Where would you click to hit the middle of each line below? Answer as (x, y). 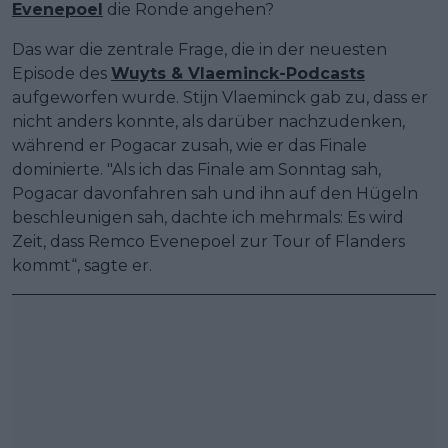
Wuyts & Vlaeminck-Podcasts (238, 73)
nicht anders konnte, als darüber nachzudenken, (208, 121)
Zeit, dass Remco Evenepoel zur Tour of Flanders (208, 241)
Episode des (61, 73)
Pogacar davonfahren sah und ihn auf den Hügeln (215, 193)
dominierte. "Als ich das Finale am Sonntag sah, (196, 169)
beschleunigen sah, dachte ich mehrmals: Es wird (208, 217)
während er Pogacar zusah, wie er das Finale (189, 145)
